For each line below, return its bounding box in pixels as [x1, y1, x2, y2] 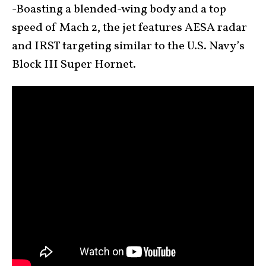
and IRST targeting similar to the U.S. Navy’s [12, 38, 245, 55]
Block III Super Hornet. [12, 56, 136, 73]
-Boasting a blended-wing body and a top [12, 1, 226, 18]
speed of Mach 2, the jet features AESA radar [12, 20, 247, 36]
